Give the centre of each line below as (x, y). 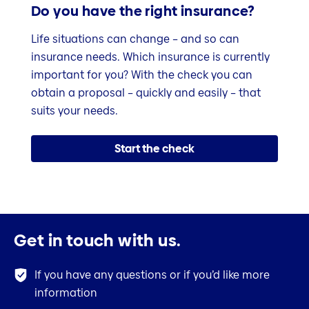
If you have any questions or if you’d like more (152, 275)
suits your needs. (74, 110)
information (66, 293)
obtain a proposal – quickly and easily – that (146, 92)
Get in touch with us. (98, 241)
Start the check (154, 148)
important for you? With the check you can (142, 74)
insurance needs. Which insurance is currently (150, 57)
